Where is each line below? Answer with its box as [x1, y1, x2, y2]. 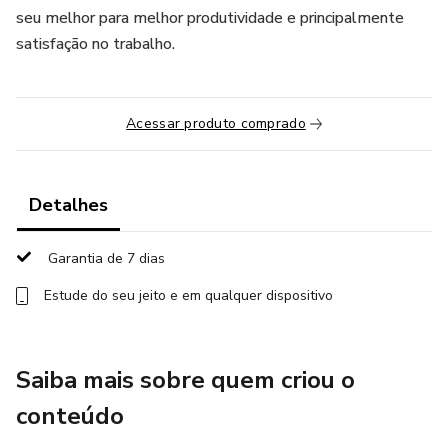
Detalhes [29, 193, 108, 217]
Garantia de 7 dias [48, 249, 165, 268]
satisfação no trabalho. [16, 33, 175, 55]
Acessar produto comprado [126, 114, 306, 133]
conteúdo [16, 400, 124, 432]
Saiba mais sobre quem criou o [16, 364, 355, 396]
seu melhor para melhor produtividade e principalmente [16, 7, 404, 29]
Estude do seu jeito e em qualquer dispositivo [44, 286, 333, 305]
